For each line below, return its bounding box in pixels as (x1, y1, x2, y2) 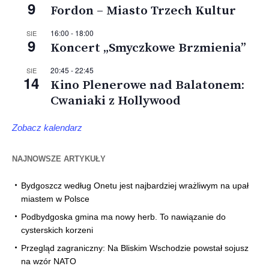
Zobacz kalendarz (12, 122, 82, 133)
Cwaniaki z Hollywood (50, 93, 181, 109)
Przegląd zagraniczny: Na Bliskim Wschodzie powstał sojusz (21, 243, 249, 253)
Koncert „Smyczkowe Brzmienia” (50, 40, 246, 56)
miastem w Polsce (21, 194, 89, 204)
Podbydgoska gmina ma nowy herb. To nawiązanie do (21, 212, 226, 222)
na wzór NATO (21, 256, 76, 267)
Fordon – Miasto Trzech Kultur (50, 3, 236, 19)
